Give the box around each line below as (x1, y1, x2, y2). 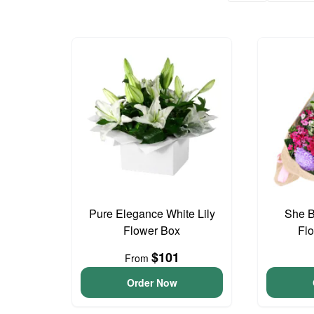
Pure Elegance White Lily (88, 205, 215, 222)
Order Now (126, 275, 177, 290)
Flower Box (123, 222, 181, 239)
